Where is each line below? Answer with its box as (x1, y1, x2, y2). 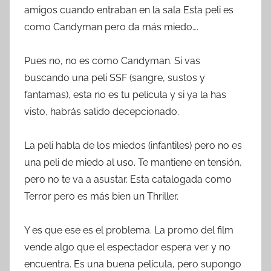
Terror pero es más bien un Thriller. (24, 190, 178, 202)
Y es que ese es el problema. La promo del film (24, 224, 233, 236)
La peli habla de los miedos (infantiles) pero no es (24, 139, 242, 151)
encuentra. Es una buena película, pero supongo (24, 258, 241, 270)
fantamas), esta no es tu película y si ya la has (24, 88, 226, 100)
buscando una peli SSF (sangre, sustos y (24, 71, 205, 83)
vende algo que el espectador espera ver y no (24, 241, 230, 253)
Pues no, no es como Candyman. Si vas (24, 54, 200, 67)
